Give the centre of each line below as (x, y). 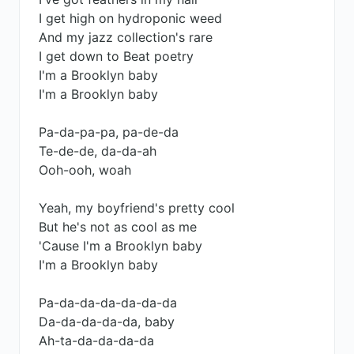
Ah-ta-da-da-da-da (96, 341)
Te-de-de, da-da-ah (98, 151)
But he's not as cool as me (118, 227)
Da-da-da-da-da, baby (107, 322)
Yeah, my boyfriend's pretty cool (137, 208)
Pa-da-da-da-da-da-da (108, 303)
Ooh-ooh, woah (85, 170)
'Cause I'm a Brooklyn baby (121, 246)
